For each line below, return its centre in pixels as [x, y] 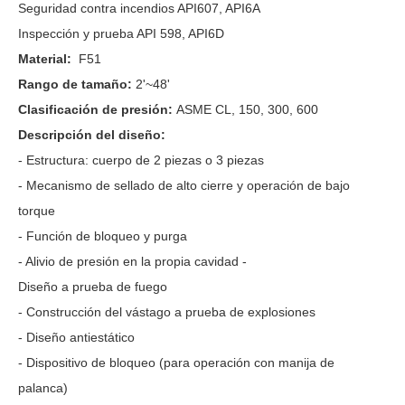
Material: [47, 59]
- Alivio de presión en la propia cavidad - [132, 261]
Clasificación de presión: [97, 109]
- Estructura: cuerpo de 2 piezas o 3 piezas [141, 160]
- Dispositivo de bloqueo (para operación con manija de [176, 363]
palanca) [43, 388]
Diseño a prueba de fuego [93, 287]
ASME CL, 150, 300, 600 [247, 109]
